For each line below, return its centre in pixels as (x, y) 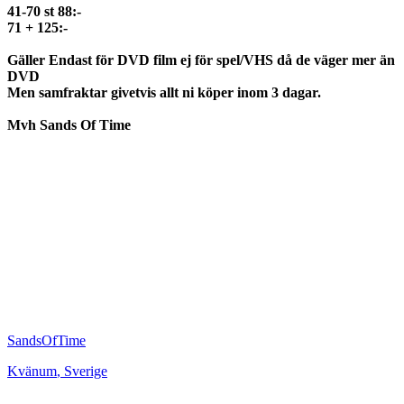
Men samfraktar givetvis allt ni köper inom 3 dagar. (164, 93)
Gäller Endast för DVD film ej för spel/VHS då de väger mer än (201, 60)
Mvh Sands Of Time (69, 125)
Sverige (86, 372)
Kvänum (32, 372)
